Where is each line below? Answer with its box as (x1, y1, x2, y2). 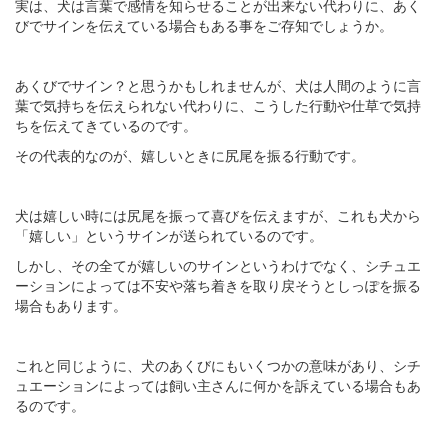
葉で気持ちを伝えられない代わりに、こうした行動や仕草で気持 (15, 95, 421, 116)
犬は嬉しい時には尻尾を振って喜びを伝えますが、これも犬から (15, 205, 421, 226)
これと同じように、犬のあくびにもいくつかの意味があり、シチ (15, 355, 421, 376)
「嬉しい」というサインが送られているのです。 (15, 225, 323, 246)
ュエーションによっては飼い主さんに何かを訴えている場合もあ (15, 375, 421, 396)
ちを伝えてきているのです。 (15, 115, 197, 136)
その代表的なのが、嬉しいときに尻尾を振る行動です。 (15, 145, 365, 166)
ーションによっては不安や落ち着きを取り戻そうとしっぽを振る (15, 275, 421, 296)
